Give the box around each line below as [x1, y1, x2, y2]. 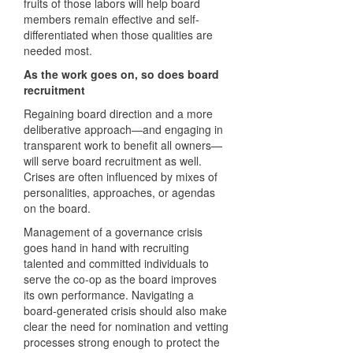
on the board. [24, 200, 91, 217]
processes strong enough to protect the [24, 334, 220, 351]
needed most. [24, 43, 92, 59]
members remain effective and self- [24, 11, 199, 28]
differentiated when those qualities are [24, 27, 213, 43]
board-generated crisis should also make [24, 303, 227, 319]
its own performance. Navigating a [24, 287, 194, 303]
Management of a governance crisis [24, 224, 203, 240]
